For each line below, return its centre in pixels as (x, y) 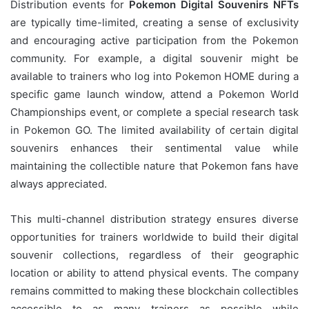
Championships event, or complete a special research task (154, 112)
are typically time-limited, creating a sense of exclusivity (154, 23)
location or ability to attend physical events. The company (154, 273)
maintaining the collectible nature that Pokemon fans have (154, 166)
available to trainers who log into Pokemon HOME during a (154, 77)
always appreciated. (59, 184)
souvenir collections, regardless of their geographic (154, 255)
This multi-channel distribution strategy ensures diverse (154, 219)
